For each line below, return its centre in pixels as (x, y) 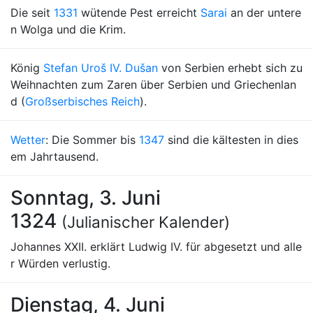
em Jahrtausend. (54, 156)
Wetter (28, 140)
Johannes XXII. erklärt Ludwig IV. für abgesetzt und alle (156, 247)
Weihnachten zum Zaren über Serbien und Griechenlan (153, 85)
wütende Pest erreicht (139, 13)
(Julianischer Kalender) (146, 222)
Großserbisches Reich (82, 101)
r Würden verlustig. (60, 263)
